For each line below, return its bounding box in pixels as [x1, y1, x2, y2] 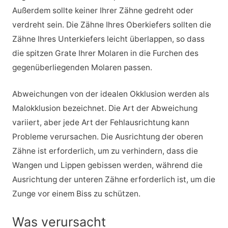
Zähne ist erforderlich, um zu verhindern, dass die [12, 146, 198, 156]
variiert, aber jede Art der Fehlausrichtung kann [12, 118, 189, 128]
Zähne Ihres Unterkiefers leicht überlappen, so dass [12, 34, 205, 44]
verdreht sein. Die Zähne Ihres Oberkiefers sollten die [12, 19, 211, 30]
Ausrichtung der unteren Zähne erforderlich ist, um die [12, 175, 215, 185]
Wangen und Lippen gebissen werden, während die [12, 160, 203, 170]
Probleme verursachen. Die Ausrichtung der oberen [12, 132, 203, 142]
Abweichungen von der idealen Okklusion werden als [12, 89, 209, 99]
